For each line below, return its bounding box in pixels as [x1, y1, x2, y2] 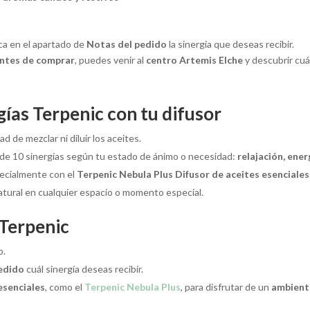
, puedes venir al [75, 54, 147, 66]
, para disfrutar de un [181, 281, 272, 293]
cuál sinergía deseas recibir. [24, 263, 144, 275]
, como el [45, 281, 85, 293]
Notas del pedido [86, 38, 167, 51]
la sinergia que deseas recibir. [167, 38, 295, 51]
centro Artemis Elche [146, 54, 244, 66]
